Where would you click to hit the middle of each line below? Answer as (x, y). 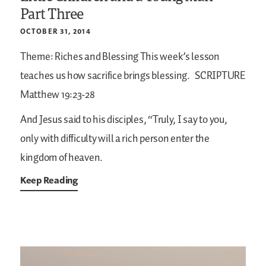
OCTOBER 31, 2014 (56, 31)
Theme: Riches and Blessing (79, 57)
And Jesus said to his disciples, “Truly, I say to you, (124, 120)
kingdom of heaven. (62, 158)
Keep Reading (49, 180)
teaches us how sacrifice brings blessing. (105, 76)
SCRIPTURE (219, 76)
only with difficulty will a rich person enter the (115, 139)
